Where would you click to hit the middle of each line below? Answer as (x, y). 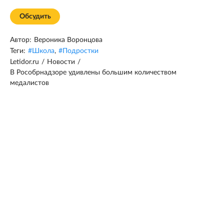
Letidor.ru (24, 62)
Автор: (21, 40)
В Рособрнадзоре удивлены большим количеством (93, 72)
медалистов (29, 83)
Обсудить (35, 16)
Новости (61, 62)
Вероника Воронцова (68, 40)
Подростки (80, 51)
